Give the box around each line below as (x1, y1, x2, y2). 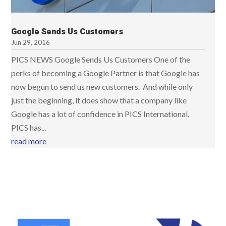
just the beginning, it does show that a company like (11, 95, 187, 105)
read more (11, 136, 47, 146)
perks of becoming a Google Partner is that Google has (11, 68, 200, 78)
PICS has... (11, 122, 46, 132)
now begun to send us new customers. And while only (11, 81, 193, 91)
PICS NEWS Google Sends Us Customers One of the (11, 54, 191, 64)
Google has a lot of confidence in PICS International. (11, 108, 190, 119)
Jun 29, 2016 (11, 38, 50, 46)
